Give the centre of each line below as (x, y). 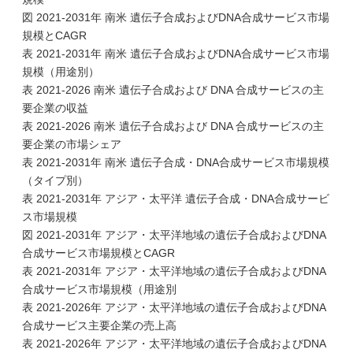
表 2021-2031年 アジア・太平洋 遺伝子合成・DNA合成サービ (176, 199)
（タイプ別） (55, 180)
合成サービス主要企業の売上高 (99, 325)
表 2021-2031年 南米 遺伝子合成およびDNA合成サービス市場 (176, 54)
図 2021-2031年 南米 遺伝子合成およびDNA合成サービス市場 (176, 17)
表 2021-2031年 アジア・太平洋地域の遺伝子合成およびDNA (174, 271)
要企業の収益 (55, 108)
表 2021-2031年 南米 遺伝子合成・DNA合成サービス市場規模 (176, 162)
